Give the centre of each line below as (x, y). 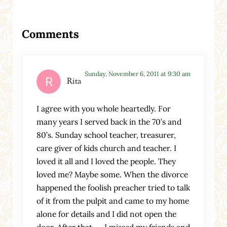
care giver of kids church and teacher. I (107, 148)
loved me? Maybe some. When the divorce (112, 174)
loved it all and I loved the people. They (106, 161)
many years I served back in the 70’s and (109, 121)
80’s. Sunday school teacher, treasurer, (106, 135)
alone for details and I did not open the (107, 214)
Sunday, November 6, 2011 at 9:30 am (137, 73)
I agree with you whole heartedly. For (104, 108)
